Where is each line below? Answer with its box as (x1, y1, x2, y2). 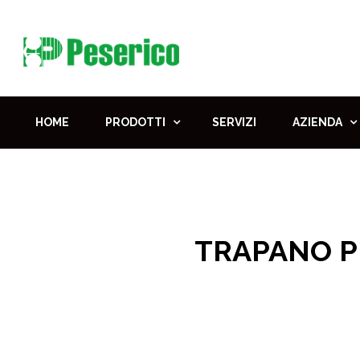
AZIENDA (292, 116, 342, 129)
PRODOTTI (105, 116, 166, 129)
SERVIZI (212, 116, 256, 129)
